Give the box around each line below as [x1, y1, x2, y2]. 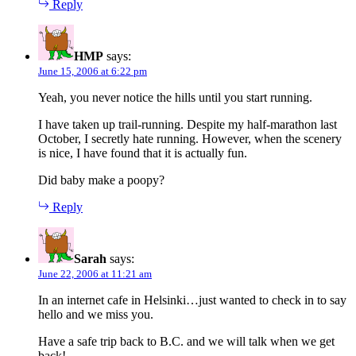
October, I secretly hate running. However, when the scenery [38, 131, 342, 145]
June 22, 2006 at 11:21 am [38, 267, 152, 280]
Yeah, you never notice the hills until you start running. [38, 90, 312, 104]
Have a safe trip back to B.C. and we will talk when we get [38, 334, 335, 348]
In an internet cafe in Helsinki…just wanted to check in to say [38, 292, 346, 307]
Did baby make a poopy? [38, 172, 164, 187]
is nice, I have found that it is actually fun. [38, 145, 247, 160]
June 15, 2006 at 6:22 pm [38, 64, 147, 77]
